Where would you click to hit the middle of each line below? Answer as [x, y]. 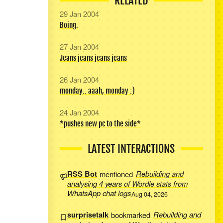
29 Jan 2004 [79, 13]
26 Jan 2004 [79, 79]
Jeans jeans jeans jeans [93, 58]
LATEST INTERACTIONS [131, 149]
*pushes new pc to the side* [100, 124]
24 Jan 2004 [79, 112]
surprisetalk [88, 215]
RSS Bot [82, 174]
